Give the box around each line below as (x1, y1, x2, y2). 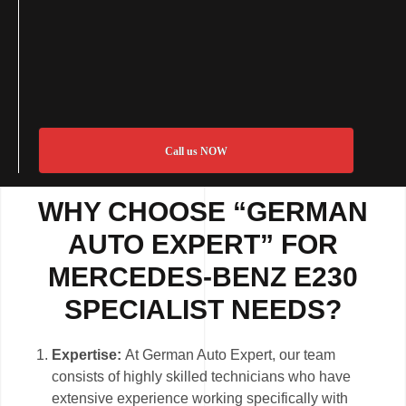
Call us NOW (164, 145, 227, 159)
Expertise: (52, 347, 126, 363)
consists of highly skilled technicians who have (52, 369, 352, 385)
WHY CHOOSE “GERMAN (38, 197, 368, 227)
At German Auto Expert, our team (125, 347, 336, 363)
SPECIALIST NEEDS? (64, 295, 342, 325)
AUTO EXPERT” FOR (68, 229, 338, 260)
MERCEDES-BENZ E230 (48, 262, 358, 293)
